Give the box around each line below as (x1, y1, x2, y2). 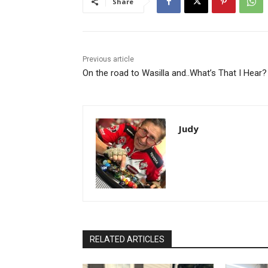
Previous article (83, 55, 134, 64)
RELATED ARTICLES (90, 234, 165, 245)
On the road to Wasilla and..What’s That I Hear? (83, 68, 267, 79)
